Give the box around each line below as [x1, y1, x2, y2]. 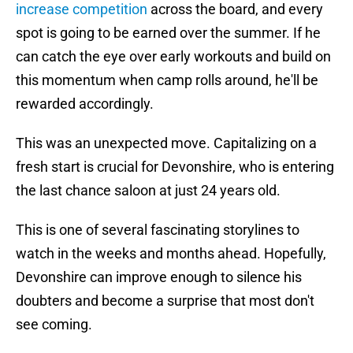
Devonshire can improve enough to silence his [16, 269, 302, 286]
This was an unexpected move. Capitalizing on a [16, 135, 317, 152]
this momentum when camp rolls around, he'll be [16, 72, 318, 89]
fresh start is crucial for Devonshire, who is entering [16, 158, 334, 176]
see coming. [16, 316, 92, 333]
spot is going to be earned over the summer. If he [16, 24, 321, 42]
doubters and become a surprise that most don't [16, 292, 314, 310]
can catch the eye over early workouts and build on [16, 48, 331, 65]
